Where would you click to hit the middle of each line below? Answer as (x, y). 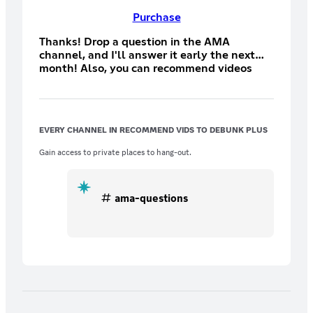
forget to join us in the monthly (122, 95)
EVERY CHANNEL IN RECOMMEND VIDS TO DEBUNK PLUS (153, 130)
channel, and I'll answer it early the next (147, 55)
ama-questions (151, 198)
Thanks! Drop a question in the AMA (134, 42)
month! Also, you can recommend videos (146, 68)
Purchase (156, 17)
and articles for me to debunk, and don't (145, 81)
